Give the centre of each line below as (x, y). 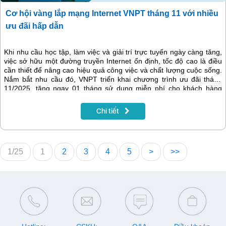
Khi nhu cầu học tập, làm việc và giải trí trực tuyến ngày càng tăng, (113, 52)
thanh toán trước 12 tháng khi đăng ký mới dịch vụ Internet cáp (113, 98)
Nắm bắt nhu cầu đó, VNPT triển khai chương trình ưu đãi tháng (113, 79)
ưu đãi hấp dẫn (35, 26)
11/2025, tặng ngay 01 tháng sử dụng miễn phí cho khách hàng (113, 89)
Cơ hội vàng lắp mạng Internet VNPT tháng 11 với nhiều (112, 14)
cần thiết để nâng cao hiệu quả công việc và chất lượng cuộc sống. (113, 70)
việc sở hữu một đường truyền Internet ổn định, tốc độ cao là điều (113, 61)
